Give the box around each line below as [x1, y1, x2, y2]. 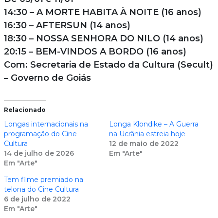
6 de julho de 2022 [3, 194, 71, 203]
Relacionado [3, 106, 46, 113]
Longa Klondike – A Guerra [109, 119, 199, 128]
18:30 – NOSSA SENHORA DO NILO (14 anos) [3, 33, 203, 44]
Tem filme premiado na [3, 175, 83, 184]
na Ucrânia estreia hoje [109, 129, 185, 138]
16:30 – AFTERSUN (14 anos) [3, 19, 130, 31]
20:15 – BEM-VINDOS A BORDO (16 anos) [3, 46, 186, 57]
